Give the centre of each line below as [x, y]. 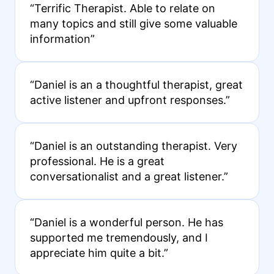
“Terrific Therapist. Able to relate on [122, 8]
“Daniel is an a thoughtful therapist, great [136, 84]
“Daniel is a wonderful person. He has [126, 222]
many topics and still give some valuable [133, 23]
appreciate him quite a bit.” [99, 253]
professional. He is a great [97, 161]
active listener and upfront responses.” [130, 100]
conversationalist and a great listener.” [129, 176]
